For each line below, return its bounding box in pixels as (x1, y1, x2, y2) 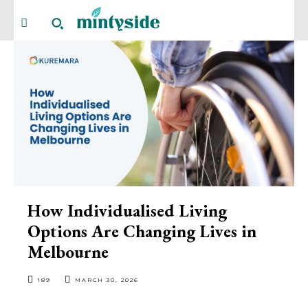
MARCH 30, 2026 (75, 276, 139, 284)
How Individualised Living (27, 199, 227, 222)
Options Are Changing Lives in (27, 220, 256, 243)
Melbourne (27, 241, 109, 263)
